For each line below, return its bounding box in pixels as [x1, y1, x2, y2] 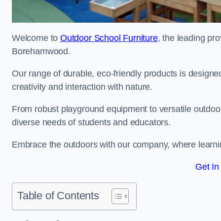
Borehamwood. [12, 46, 73, 56]
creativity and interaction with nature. [12, 82, 155, 92]
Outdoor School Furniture [60, 33, 158, 43]
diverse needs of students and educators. [12, 117, 173, 127]
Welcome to [12, 33, 61, 43]
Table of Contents [17, 189, 99, 202]
